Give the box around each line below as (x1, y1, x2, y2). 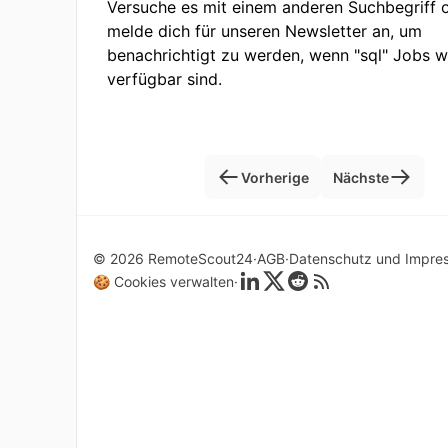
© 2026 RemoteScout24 (93, 250, 253, 267)
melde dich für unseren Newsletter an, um (106, 21, 422, 41)
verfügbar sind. (106, 69, 222, 89)
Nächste (332, 168, 389, 186)
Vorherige (240, 168, 309, 186)
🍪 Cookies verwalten (93, 272, 234, 290)
